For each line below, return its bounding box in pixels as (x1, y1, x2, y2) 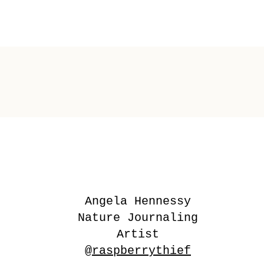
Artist (117, 227, 159, 241)
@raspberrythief (85, 243, 191, 258)
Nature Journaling (78, 210, 198, 225)
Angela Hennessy (85, 194, 191, 208)
